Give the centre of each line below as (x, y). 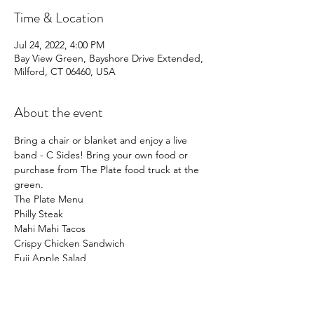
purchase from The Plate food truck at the (108, 170)
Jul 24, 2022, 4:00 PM (59, 45)
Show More (39, 280)
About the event (59, 112)
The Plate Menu (49, 199)
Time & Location (59, 18)
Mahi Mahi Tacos (50, 228)
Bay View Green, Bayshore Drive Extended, (109, 58)
